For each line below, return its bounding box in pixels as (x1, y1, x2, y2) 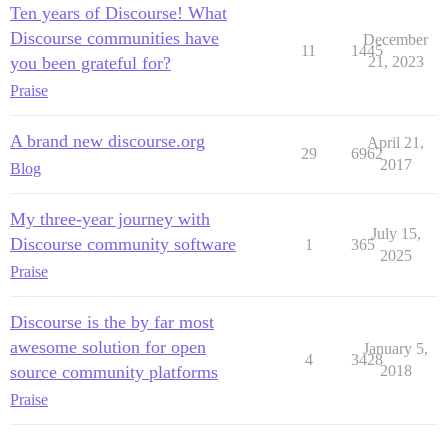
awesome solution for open (10, 336, 206, 357)
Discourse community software (10, 233, 236, 254)
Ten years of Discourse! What (10, 2, 227, 23)
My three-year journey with (10, 208, 210, 229)
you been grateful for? (10, 52, 171, 73)
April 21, (367, 133, 424, 151)
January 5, (363, 339, 428, 357)
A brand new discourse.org (10, 130, 205, 151)
